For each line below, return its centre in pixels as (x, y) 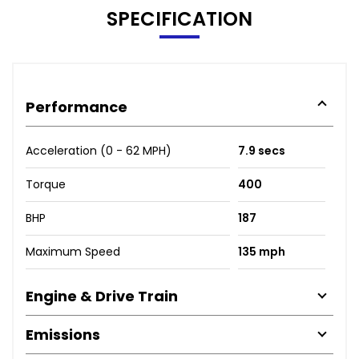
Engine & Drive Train (102, 296)
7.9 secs (261, 150)
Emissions (63, 334)
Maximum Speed (73, 251)
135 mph (261, 251)
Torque (46, 184)
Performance (77, 107)
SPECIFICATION (179, 18)
